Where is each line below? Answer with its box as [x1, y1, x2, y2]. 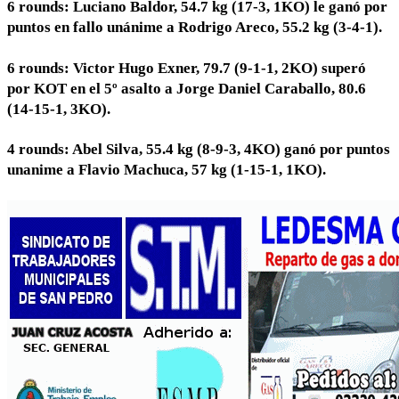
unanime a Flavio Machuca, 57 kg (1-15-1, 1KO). [7, 161, 326, 179]
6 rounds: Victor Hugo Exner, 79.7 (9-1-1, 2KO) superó [7, 59, 366, 77]
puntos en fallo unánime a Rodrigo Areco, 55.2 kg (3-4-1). [7, 19, 382, 37]
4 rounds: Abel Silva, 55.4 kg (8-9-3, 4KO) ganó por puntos [7, 141, 390, 159]
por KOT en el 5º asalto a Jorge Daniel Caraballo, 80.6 [7, 79, 366, 97]
